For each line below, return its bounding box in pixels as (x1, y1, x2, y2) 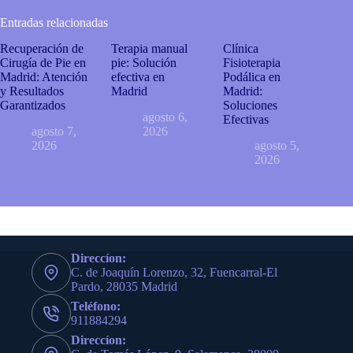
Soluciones (222, 98, 277, 112)
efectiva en (111, 69, 165, 84)
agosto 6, (143, 110, 188, 124)
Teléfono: (71, 299, 121, 314)
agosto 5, (254, 138, 299, 152)
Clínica (222, 41, 258, 55)
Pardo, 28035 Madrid (71, 280, 177, 294)
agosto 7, (32, 124, 76, 138)
